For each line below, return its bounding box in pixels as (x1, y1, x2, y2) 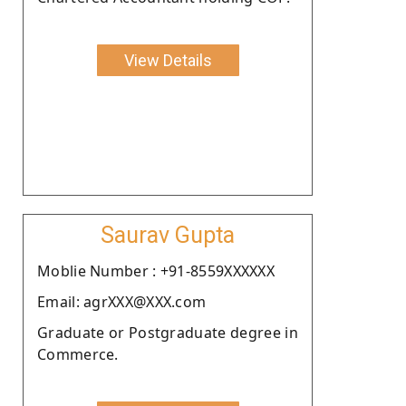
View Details (123, 50, 212, 70)
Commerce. (37, 343, 119, 364)
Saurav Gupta (101, 221, 235, 248)
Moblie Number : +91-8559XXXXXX (37, 260, 275, 281)
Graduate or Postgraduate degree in (37, 322, 298, 343)
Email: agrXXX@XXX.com (37, 291, 207, 312)
